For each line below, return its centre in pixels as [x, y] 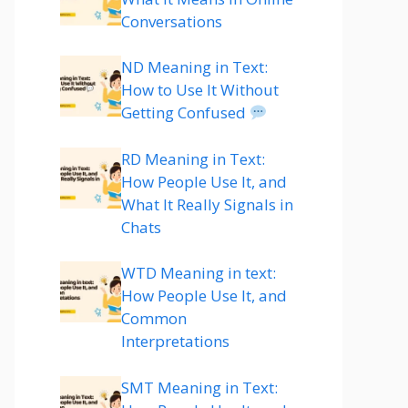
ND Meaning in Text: [194, 67]
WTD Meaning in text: [199, 273]
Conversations [172, 21]
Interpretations [175, 341]
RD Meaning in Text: [193, 158]
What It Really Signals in [207, 204]
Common [154, 318]
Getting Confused [185, 112]
